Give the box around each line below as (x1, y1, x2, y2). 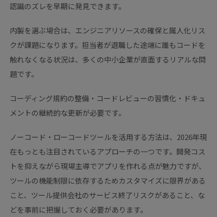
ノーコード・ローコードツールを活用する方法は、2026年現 (10, 132, 207, 142)
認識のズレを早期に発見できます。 (10, 1, 125, 12)
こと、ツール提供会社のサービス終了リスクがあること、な (10, 190, 205, 201)
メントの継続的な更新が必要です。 (10, 108, 125, 118)
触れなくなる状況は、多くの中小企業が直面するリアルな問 (10, 54, 206, 65)
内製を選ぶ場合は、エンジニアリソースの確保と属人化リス (10, 25, 205, 36)
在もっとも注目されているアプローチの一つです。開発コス (10, 146, 205, 157)
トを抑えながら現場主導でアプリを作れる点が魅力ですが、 (10, 161, 206, 171)
